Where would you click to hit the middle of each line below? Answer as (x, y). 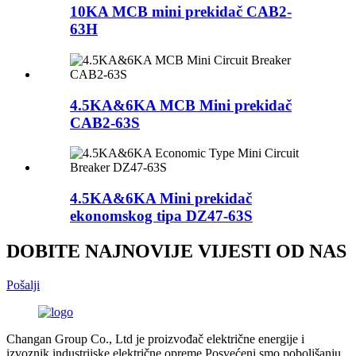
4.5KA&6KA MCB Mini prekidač (181, 105)
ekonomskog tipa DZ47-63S (161, 216)
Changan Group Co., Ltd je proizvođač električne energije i (155, 339)
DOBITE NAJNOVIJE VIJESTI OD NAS (176, 251)
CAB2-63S (105, 122)
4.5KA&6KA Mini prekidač (161, 198)
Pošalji (23, 284)
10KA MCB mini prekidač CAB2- (181, 12)
